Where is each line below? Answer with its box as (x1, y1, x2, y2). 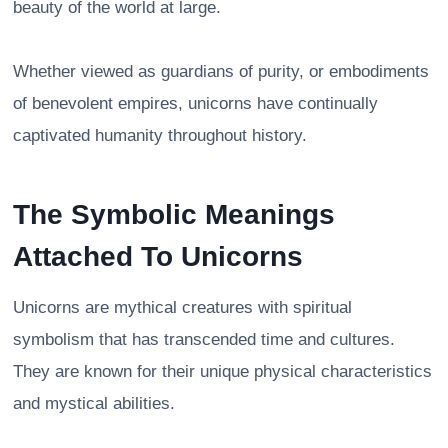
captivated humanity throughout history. (13, 125, 307, 145)
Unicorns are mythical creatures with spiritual (13, 297, 352, 317)
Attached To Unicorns (13, 240, 303, 272)
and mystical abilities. (13, 393, 175, 413)
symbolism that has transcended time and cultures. (13, 329, 395, 349)
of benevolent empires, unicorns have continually (13, 93, 378, 113)
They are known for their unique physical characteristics (13, 361, 432, 381)
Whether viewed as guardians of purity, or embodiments (13, 61, 429, 81)
